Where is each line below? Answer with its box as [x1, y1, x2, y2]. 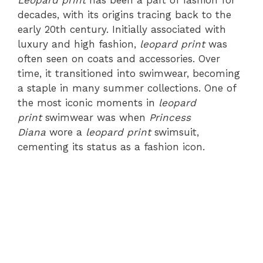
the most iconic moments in [18, 97, 159, 109]
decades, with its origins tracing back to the [18, 9, 231, 21]
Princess [149, 112, 191, 123]
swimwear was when [42, 112, 149, 123]
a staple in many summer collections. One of [18, 82, 236, 94]
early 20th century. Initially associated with [18, 23, 226, 35]
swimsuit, [151, 126, 199, 138]
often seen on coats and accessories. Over [18, 53, 220, 65]
